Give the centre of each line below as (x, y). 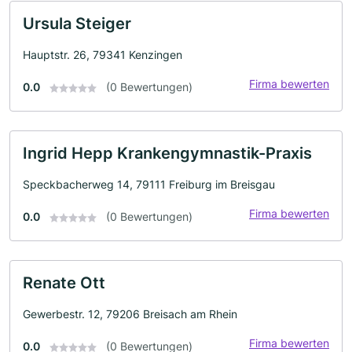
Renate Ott (64, 282)
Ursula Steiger (77, 23)
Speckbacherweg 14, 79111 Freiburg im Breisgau (149, 184)
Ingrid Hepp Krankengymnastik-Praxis (167, 153)
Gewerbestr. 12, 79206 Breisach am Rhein (130, 313)
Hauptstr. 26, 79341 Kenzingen (103, 54)
